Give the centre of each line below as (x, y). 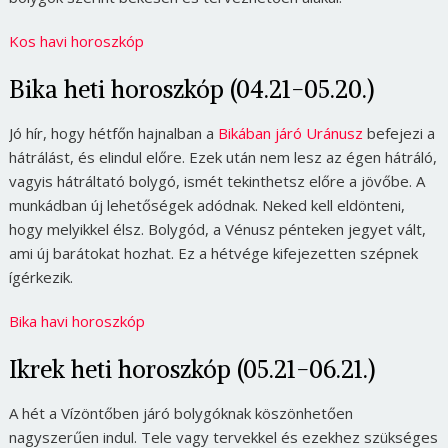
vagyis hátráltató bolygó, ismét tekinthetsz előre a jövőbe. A (216, 181)
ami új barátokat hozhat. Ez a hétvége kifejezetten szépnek (213, 253)
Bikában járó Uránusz (290, 133)
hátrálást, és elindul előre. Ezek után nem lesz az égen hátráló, (222, 157)
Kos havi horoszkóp (76, 41)
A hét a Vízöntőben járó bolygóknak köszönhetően (180, 413)
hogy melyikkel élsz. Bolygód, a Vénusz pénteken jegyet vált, (217, 229)
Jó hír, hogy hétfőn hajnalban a (113, 133)
